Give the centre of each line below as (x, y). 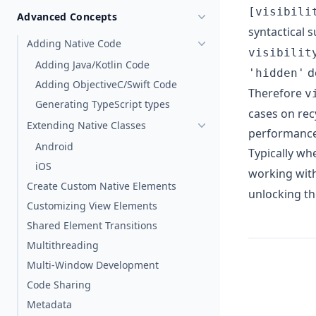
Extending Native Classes (86, 125)
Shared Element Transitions (92, 225)
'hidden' (276, 73)
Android (54, 146)
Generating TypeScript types (103, 104)
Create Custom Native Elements (102, 186)
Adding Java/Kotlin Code (92, 65)
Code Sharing (59, 285)
